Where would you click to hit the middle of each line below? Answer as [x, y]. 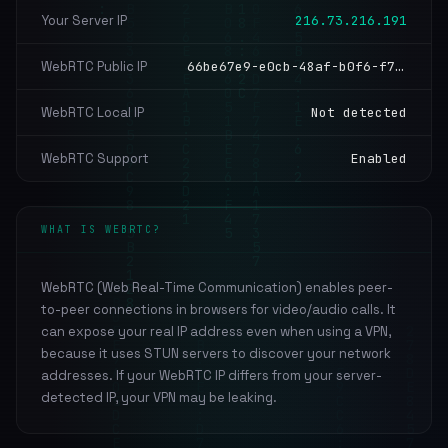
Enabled [379, 158]
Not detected [359, 112]
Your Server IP [84, 20]
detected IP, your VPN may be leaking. [159, 397]
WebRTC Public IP [94, 66]
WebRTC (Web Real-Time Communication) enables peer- [217, 287]
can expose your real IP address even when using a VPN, [216, 331]
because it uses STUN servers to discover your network [216, 353]
